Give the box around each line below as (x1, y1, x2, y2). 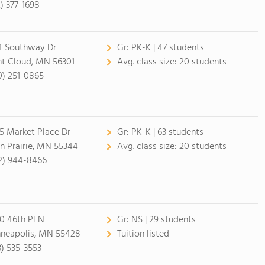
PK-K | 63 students (131, 125, 203, 140)
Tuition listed (117, 227, 169, 242)
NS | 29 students (131, 212, 196, 228)
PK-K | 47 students (131, 40, 204, 56)
